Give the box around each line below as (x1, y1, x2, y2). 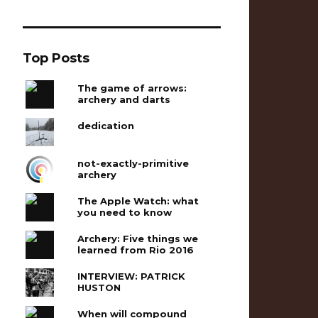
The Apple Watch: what (77, 194, 199, 207)
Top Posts (23, 50, 90, 66)
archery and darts (77, 93, 171, 105)
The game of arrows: (77, 82, 187, 94)
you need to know (77, 206, 172, 218)
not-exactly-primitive (77, 157, 190, 169)
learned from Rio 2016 (77, 243, 194, 256)
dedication (77, 119, 135, 131)
